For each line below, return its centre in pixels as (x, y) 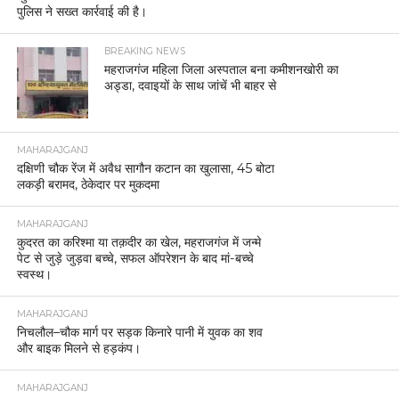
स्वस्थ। (34, 274)
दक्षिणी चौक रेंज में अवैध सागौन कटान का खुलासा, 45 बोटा (145, 168)
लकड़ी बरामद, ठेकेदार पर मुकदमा (88, 184)
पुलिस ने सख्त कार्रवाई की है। (81, 11)
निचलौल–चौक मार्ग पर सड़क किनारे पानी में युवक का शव (139, 332)
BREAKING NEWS (145, 51)
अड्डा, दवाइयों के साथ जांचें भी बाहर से (191, 85)
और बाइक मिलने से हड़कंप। (78, 348)
